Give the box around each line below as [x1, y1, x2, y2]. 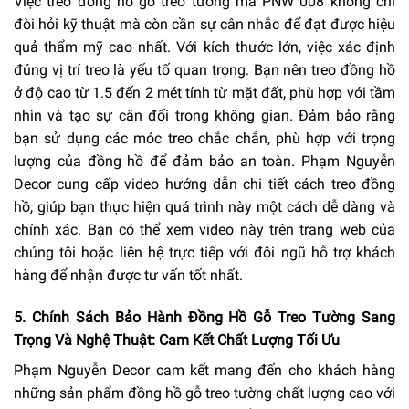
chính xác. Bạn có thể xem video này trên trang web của [14, 221, 395, 239]
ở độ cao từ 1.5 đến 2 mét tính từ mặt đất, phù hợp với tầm [14, 84, 395, 102]
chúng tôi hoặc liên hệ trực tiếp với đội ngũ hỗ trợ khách [14, 244, 395, 262]
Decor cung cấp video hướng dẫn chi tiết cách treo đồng [14, 175, 395, 194]
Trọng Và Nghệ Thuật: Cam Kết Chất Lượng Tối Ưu [14, 330, 340, 349]
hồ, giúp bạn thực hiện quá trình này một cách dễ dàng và [14, 198, 395, 216]
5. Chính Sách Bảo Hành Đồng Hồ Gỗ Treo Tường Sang [14, 308, 395, 326]
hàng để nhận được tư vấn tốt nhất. [14, 267, 243, 285]
